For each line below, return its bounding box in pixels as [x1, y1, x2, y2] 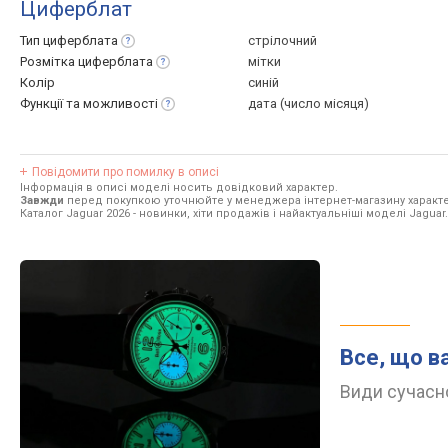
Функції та [20, 96, 83, 111]
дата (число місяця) [248, 96, 369, 111]
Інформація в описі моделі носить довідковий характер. [20, 181, 338, 194]
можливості [83, 96, 158, 111]
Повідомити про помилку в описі [32, 165, 219, 179]
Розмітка [20, 54, 78, 69]
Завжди [20, 194, 64, 207]
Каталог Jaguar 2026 [20, 207, 130, 220]
